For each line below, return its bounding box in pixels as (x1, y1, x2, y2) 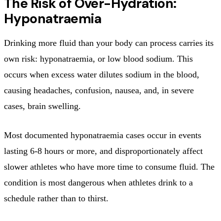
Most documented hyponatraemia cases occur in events (4, 130, 201, 140)
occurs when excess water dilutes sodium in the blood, (4, 69, 199, 79)
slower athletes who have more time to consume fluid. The (4, 161, 215, 172)
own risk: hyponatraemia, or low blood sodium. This (4, 53, 193, 64)
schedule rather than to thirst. (4, 193, 109, 203)
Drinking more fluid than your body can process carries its (4, 37, 214, 48)
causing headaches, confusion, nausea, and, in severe (4, 85, 194, 95)
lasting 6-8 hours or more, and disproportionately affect (4, 146, 203, 156)
